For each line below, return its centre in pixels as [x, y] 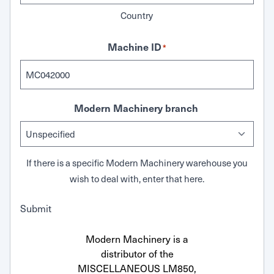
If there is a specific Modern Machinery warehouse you [137, 163]
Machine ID [134, 46]
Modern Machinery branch [136, 108]
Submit [36, 208]
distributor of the [137, 254]
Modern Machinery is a [137, 239]
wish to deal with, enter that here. [137, 179]
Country [137, 15]
